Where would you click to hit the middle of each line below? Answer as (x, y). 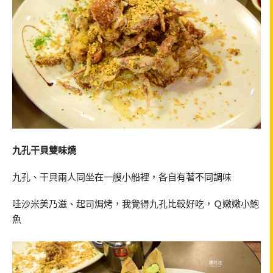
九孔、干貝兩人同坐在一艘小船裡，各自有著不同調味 (122, 177)
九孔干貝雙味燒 (44, 150)
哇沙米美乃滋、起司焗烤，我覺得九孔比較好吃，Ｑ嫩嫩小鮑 (136, 203)
